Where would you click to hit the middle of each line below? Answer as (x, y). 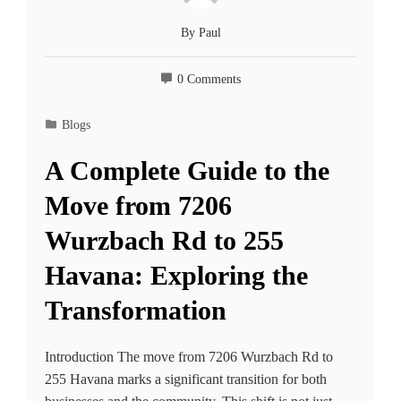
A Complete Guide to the (187, 170)
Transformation (136, 310)
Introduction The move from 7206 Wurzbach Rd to (189, 356)
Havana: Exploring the (176, 275)
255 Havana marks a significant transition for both (186, 379)
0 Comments (209, 78)
